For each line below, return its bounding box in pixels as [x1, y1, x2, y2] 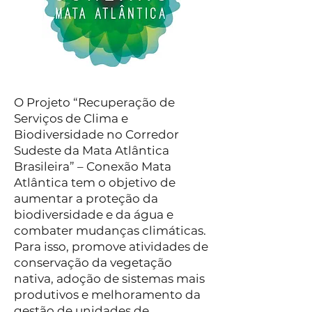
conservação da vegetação [14, 256, 172, 270]
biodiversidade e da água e [14, 208, 173, 221]
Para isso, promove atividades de [14, 240, 208, 253]
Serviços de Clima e [14, 111, 128, 125]
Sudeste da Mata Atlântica [14, 143, 169, 157]
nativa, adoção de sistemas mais [14, 272, 205, 286]
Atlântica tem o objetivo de [14, 175, 175, 189]
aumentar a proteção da [14, 192, 158, 205]
